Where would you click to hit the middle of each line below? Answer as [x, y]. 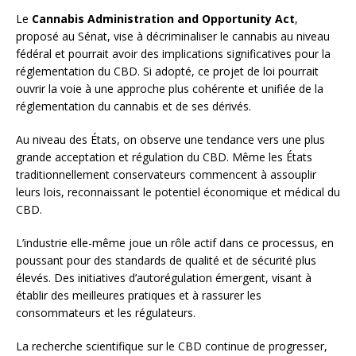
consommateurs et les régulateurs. [106, 312]
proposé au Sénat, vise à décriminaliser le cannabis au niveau [173, 36]
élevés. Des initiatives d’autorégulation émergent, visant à [164, 277]
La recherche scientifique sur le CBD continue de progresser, [172, 346]
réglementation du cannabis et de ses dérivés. [133, 106]
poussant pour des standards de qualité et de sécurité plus [166, 260]
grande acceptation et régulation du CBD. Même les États [164, 157]
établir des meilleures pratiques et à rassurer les [139, 295]
